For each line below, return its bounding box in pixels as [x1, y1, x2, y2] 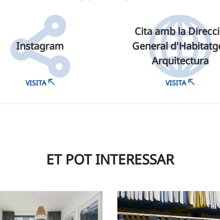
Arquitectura [151, 54, 209, 67]
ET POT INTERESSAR [46, 150, 174, 168]
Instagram [16, 39, 64, 53]
